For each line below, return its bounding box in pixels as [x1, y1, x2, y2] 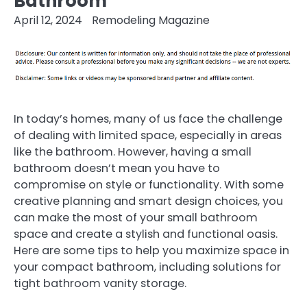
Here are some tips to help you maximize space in [14, 242, 289, 258]
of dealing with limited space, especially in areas [14, 127, 282, 143]
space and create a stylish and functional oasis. [14, 225, 278, 242]
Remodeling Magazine [92, 12, 210, 28]
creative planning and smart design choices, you [14, 193, 283, 209]
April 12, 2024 [14, 12, 82, 28]
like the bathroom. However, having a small [14, 143, 251, 160]
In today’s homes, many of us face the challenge [14, 110, 282, 127]
